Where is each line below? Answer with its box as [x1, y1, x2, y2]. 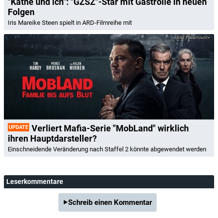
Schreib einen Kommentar [68, 198, 152, 207]
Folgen [8, 7, 35, 17]
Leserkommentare [6, 177, 63, 185]
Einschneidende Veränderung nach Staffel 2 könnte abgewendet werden [8, 145, 206, 153]
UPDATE [9, 124, 28, 130]
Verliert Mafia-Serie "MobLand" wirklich [32, 123, 189, 133]
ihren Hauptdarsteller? [8, 133, 97, 144]
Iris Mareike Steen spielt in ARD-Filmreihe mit [8, 19, 132, 26]
